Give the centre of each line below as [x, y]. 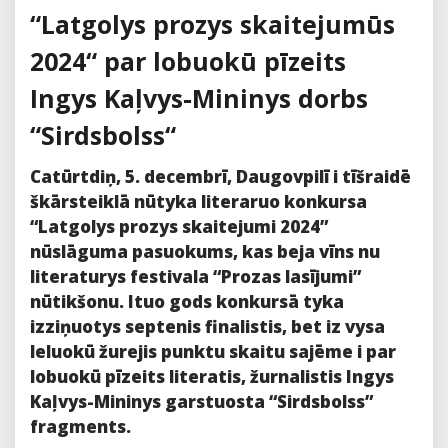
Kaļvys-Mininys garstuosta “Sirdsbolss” [201, 402]
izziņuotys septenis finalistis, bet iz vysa [207, 327]
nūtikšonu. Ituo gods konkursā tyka [187, 302]
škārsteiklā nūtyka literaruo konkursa [198, 202]
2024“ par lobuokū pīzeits [188, 61]
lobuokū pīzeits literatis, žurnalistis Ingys [212, 377]
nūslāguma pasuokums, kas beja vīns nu [205, 252]
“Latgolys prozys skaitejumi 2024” [179, 227]
